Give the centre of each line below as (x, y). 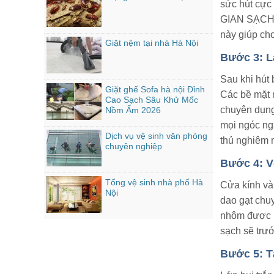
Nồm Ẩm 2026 (133, 110)
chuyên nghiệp (134, 146)
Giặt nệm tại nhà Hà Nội (155, 43)
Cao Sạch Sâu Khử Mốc (152, 100)
